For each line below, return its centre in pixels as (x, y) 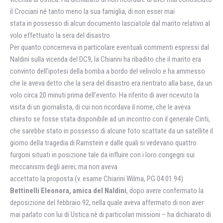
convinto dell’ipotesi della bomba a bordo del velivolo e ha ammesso (108, 71)
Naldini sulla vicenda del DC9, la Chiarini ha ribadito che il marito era (106, 59)
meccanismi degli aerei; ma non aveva (64, 167)
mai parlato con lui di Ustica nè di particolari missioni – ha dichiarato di (111, 215)
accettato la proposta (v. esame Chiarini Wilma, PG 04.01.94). (97, 179)
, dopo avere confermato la (165, 191)
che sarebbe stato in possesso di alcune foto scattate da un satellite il (111, 131)
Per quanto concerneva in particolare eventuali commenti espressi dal (110, 47)
